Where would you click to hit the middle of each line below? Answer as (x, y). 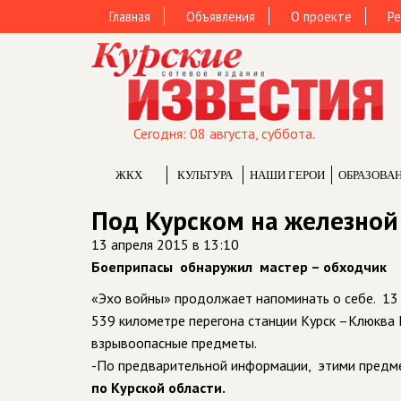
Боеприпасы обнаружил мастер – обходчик (239, 267)
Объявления (221, 17)
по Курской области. (158, 388)
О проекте (321, 17)
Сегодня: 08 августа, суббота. (224, 133)
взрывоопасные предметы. (174, 343)
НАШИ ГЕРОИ (287, 175)
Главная (130, 17)
